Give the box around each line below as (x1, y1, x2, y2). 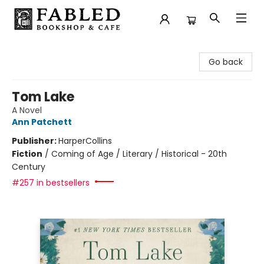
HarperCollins (58, 135, 112, 147)
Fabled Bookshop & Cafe (9, 43, 110, 55)
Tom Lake (12, 88, 74, 106)
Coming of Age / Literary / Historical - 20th (51, 148, 227, 160)
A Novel (12, 104, 42, 116)
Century (12, 161, 45, 173)
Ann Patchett (12, 116, 72, 128)
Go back (209, 56, 243, 68)
